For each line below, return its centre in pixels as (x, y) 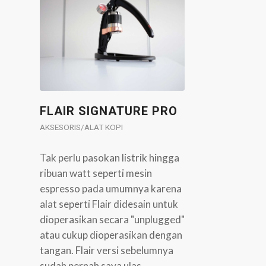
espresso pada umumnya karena (111, 188)
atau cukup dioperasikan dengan (111, 235)
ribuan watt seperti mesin (96, 173)
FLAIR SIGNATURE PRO (109, 111)
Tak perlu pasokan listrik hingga (110, 157)
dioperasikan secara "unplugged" (112, 219)
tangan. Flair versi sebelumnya (107, 250)
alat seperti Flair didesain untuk (109, 204)
